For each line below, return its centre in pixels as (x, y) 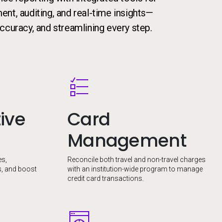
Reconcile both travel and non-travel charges (137, 160)
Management (127, 140)
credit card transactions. (106, 178)
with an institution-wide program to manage (135, 169)
